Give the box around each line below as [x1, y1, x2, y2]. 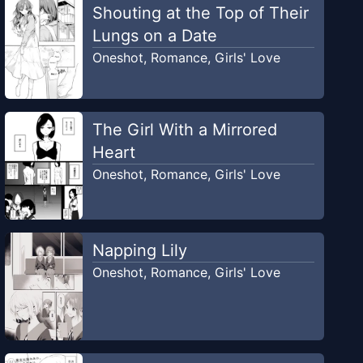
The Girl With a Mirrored [92, 120, 277, 140]
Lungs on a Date [92, 26, 217, 46]
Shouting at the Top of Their [92, 3, 309, 23]
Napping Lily [92, 241, 187, 261]
